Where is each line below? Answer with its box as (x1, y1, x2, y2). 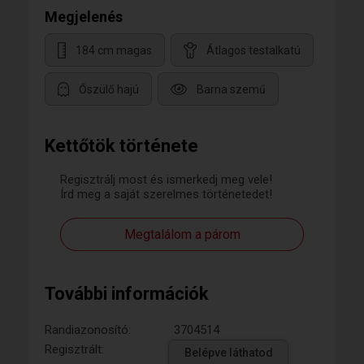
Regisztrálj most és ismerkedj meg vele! (60, 172, 272, 187)
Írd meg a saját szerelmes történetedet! (60, 187, 272, 201)
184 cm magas (76, 44, 152, 58)
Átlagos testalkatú (206, 44, 301, 58)
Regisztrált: (45, 342, 104, 357)
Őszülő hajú (79, 83, 139, 97)
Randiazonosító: (45, 323, 131, 337)
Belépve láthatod (184, 346, 273, 359)
